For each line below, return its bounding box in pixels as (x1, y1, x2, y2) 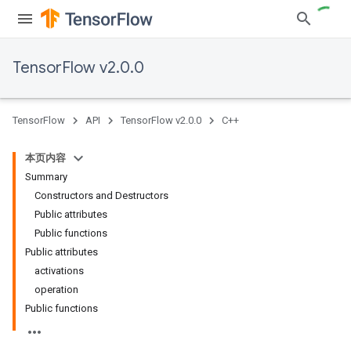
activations (34, 265, 84, 277)
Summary (25, 171, 67, 183)
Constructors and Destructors (34, 190, 168, 201)
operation (34, 284, 78, 295)
